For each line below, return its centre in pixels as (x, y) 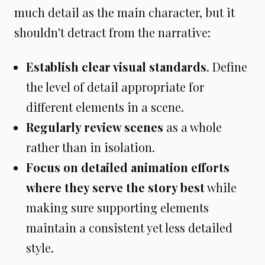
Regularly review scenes (95, 127)
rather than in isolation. (91, 147)
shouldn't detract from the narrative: (112, 32)
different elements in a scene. (105, 106)
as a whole (193, 127)
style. (40, 247)
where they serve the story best (115, 187)
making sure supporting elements (117, 207)
